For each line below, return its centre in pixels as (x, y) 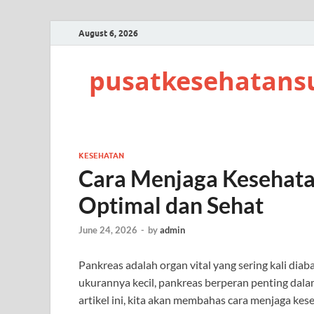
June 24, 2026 (108, 230)
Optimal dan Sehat (171, 205)
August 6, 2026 (108, 33)
